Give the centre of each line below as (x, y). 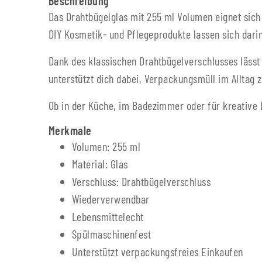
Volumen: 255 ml (106, 146)
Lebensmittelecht (108, 217)
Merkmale (70, 131)
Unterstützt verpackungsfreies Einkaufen (158, 252)
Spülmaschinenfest (112, 234)
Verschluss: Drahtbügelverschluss (142, 182)
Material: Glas (100, 164)
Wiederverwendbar (111, 199)
